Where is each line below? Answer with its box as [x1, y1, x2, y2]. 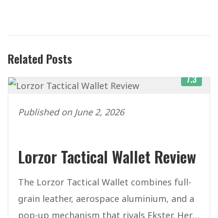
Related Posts [8, 50, 72, 68]
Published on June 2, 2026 [18, 106, 124, 118]
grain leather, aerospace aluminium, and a [18, 193, 194, 205]
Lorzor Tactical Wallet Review [18, 145, 196, 168]
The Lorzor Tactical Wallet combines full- [18, 176, 191, 188]
